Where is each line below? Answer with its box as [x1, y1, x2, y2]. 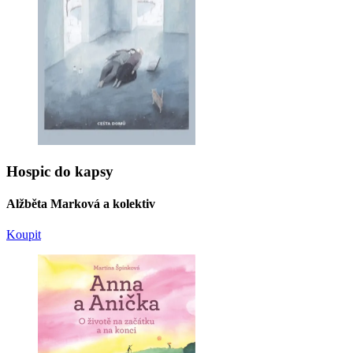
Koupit [6, 228, 41, 242]
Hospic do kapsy [6, 162, 113, 180]
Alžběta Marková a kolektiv [6, 197, 155, 211]
